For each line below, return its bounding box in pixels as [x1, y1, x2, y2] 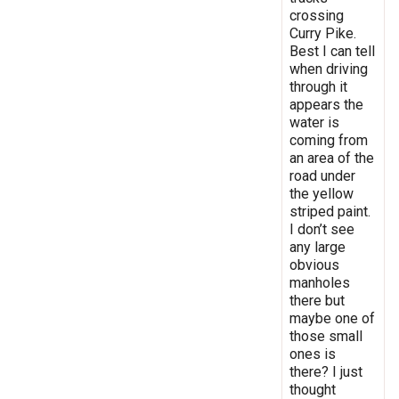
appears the [289, 95, 363, 113]
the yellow [289, 184, 354, 202]
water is [289, 113, 339, 131]
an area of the [289, 149, 374, 167]
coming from [289, 131, 368, 149]
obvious [289, 256, 339, 273]
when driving [289, 60, 368, 77]
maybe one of [289, 309, 375, 327]
